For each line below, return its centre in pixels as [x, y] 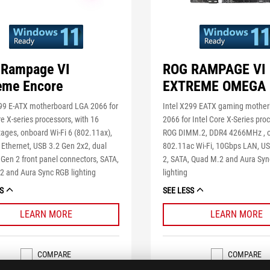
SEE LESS [179, 191]
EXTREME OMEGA [215, 86]
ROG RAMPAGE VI [214, 70]
